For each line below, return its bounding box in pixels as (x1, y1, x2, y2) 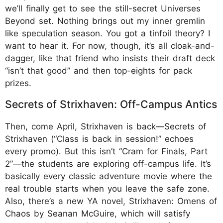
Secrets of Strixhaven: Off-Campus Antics (5, 98, 217, 111)
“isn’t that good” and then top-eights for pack (5, 66, 192, 76)
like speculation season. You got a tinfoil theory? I (5, 28, 210, 39)
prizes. (5, 78, 31, 89)
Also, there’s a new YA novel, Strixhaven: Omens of (5, 196, 217, 207)
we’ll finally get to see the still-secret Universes (5, 3, 201, 14)
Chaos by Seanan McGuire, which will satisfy (5, 209, 190, 219)
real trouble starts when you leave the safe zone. (5, 184, 210, 194)
